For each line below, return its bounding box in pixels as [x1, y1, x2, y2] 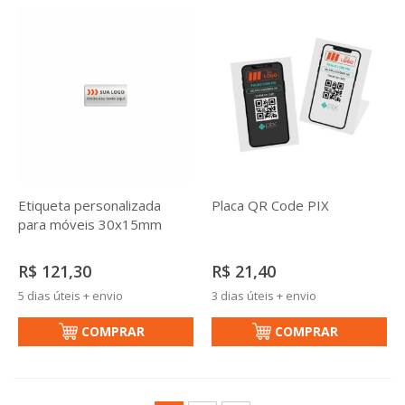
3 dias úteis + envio [212, 287, 316, 304]
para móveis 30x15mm [18, 215, 162, 233]
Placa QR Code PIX [212, 196, 329, 214]
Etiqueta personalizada [18, 196, 161, 214]
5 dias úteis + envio [18, 287, 123, 304]
